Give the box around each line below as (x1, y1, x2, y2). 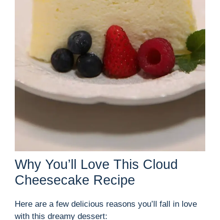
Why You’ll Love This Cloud (15, 157, 178, 172)
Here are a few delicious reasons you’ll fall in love (15, 199, 197, 209)
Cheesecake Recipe (15, 172, 135, 188)
